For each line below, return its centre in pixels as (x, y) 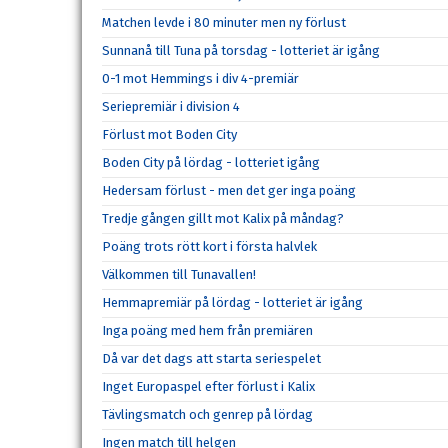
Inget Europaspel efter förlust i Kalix (208, 386)
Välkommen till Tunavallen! (179, 274)
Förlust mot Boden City (169, 134)
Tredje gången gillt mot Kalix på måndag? (223, 218)
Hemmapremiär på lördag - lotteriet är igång (232, 302)
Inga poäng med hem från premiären (207, 330)
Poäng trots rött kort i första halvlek (209, 246)
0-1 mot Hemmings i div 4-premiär (200, 78)
